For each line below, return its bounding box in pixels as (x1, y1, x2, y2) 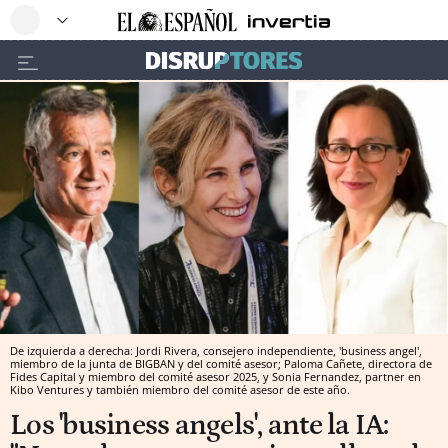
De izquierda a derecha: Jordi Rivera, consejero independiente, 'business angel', (10, 342, 422, 358)
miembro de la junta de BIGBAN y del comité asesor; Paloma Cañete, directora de (10, 355, 432, 371)
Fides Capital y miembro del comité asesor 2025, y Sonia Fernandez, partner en (10, 368, 421, 384)
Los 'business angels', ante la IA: (10, 408, 389, 442)
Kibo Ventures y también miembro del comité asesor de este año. (10, 381, 350, 397)
